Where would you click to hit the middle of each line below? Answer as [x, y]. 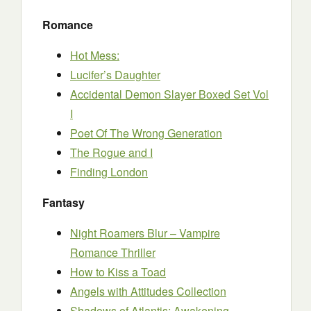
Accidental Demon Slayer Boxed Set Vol [169, 94]
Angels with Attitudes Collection [148, 291]
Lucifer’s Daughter [115, 75]
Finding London [109, 172]
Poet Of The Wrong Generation [146, 133]
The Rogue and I [111, 152]
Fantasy [64, 202]
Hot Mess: [95, 55]
